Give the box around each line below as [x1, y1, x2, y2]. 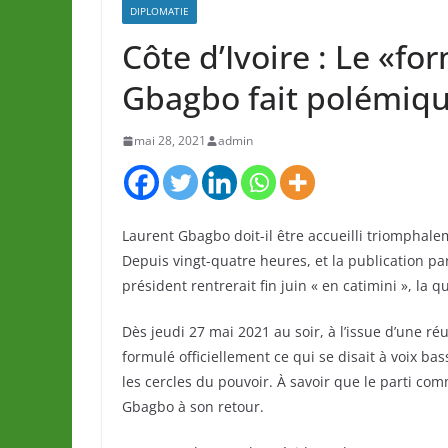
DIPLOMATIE [130, 4, 189, 19]
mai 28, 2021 [134, 132, 206, 150]
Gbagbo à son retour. [122, 397, 264, 417]
